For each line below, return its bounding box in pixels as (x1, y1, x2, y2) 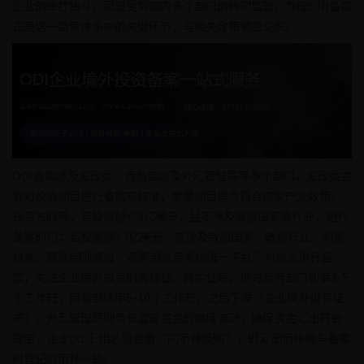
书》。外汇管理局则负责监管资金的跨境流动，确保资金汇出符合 (12, 309, 342, 327)
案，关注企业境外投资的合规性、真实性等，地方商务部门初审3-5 (12, 268, 349, 286)
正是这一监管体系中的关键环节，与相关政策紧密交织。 (12, 17, 297, 35)
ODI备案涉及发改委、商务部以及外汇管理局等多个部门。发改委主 (12, 167, 352, 184)
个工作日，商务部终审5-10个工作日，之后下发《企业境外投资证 (12, 288, 344, 306)
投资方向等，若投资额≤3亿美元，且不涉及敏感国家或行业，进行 (12, 207, 349, 225)
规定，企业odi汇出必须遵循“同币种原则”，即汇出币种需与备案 (12, 329, 350, 347)
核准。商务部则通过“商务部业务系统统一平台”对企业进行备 (12, 248, 332, 266)
